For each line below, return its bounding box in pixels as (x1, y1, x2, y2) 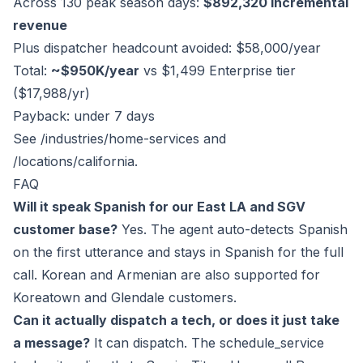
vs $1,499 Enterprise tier (139, 62, 296, 79)
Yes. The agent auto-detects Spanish (117, 221, 348, 238)
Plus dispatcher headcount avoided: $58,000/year (13, 40, 321, 57)
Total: (13, 62, 51, 79)
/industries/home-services (41, 130, 199, 147)
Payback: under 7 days (13, 108, 155, 125)
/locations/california (13, 153, 135, 170)
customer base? (13, 221, 117, 238)
